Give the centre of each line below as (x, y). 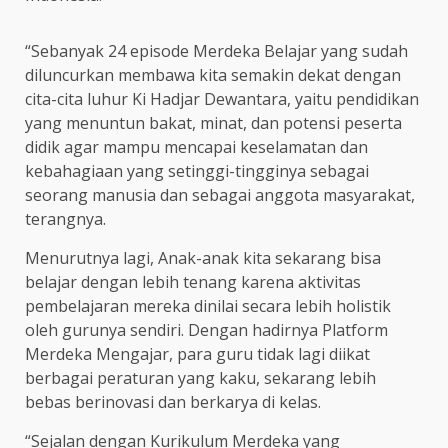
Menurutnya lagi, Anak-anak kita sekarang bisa (203, 257)
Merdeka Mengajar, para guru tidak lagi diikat (197, 353)
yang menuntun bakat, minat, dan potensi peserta (213, 122)
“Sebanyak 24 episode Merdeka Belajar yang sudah (216, 50)
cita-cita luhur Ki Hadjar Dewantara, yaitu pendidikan (222, 98)
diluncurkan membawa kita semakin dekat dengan (213, 74)
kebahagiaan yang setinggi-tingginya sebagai (197, 170)
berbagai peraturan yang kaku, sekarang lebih (200, 377)
